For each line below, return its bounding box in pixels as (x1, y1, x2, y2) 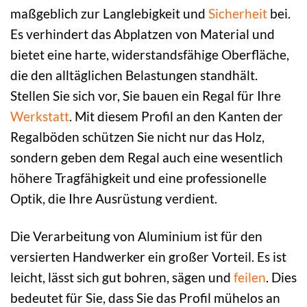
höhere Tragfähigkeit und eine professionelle (10, 169, 267, 186)
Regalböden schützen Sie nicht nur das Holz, (10, 128, 265, 145)
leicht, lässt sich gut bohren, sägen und (10, 269, 234, 285)
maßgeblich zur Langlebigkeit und (10, 5, 208, 21)
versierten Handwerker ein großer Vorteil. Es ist (10, 248, 286, 265)
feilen (234, 269, 266, 285)
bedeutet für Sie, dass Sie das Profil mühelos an (10, 289, 280, 306)
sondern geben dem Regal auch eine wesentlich (10, 149, 283, 165)
